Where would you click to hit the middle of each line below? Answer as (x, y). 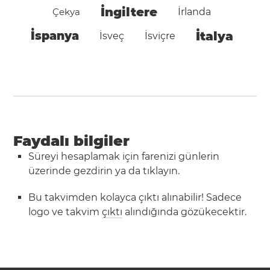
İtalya (214, 36)
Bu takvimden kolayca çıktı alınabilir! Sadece (135, 197)
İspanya (55, 36)
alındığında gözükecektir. (185, 212)
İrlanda (195, 11)
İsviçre (160, 36)
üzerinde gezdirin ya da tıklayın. (104, 171)
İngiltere (129, 12)
